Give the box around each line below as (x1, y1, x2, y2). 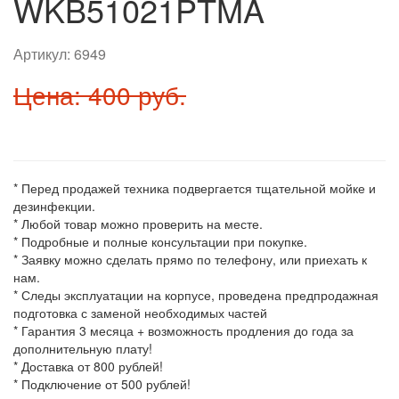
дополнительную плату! (13, 339, 152, 357)
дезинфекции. (13, 197, 95, 215)
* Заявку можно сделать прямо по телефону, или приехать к (13, 250, 367, 268)
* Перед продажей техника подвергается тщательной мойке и (13, 179, 376, 197)
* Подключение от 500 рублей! (13, 375, 191, 393)
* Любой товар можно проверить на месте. (13, 215, 263, 232)
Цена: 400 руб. (13, 77, 186, 112)
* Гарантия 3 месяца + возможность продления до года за (13, 322, 354, 339)
